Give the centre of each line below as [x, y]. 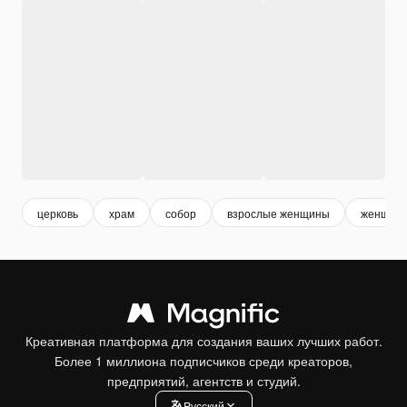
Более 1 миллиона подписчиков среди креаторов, [203, 361]
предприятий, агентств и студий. [203, 381]
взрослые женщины [278, 213]
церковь [58, 213]
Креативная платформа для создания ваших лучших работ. [203, 341]
